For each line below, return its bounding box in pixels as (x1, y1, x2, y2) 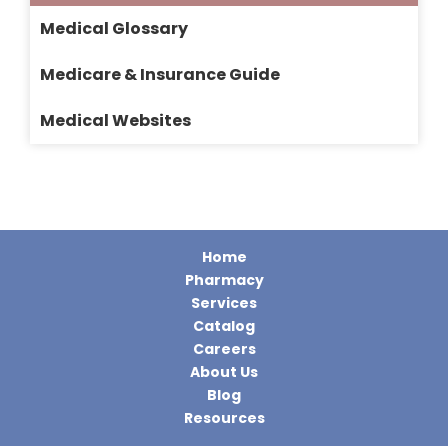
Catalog (193, 316, 255, 337)
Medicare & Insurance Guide (40, 63, 280, 87)
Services (191, 293, 257, 314)
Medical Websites (40, 109, 191, 133)
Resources (183, 408, 265, 429)
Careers (192, 339, 256, 360)
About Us (190, 362, 258, 383)
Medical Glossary (40, 17, 188, 41)
